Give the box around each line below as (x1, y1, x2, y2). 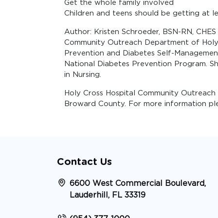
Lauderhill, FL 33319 (70, 191, 145, 199)
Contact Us (57, 157, 112, 167)
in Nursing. (64, 71, 101, 78)
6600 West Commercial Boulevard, (70, 179, 206, 187)
